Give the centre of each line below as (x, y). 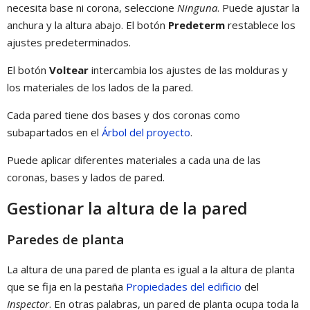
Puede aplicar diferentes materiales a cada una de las (134, 160)
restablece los (260, 25)
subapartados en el (54, 133)
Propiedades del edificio (184, 286)
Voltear (69, 70)
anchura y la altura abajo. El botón (88, 25)
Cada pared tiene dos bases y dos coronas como (124, 115)
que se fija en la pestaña (66, 286)
